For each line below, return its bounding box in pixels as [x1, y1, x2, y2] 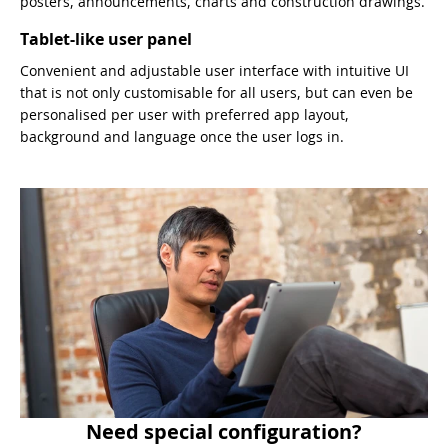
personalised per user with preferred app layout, [20, 105, 349, 125]
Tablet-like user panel [20, 28, 192, 51]
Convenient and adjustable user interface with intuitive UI [20, 61, 409, 81]
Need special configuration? [86, 418, 362, 446]
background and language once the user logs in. [20, 127, 344, 147]
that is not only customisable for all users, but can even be [20, 83, 413, 103]
